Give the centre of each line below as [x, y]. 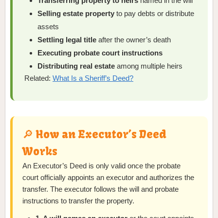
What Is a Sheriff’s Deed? [93, 78]
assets [48, 27]
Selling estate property [76, 14]
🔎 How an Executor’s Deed [94, 135]
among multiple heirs [149, 66]
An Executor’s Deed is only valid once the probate [101, 166]
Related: [38, 78]
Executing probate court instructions [100, 53]
